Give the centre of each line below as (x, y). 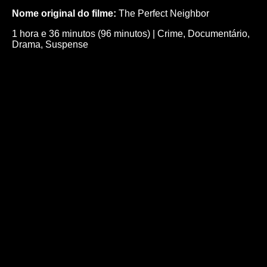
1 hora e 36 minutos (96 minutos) (81, 33)
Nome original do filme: (64, 13)
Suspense (67, 44)
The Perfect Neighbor (163, 13)
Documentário (218, 33)
